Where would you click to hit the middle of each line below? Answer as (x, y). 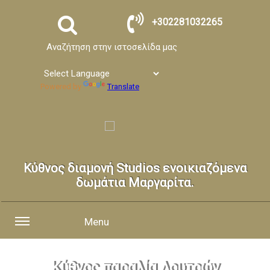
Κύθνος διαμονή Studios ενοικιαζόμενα (135, 168)
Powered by (62, 86)
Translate (123, 86)
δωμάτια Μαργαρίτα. (135, 183)
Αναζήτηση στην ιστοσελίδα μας (111, 47)
